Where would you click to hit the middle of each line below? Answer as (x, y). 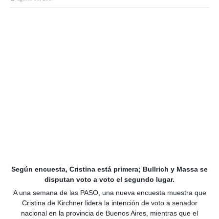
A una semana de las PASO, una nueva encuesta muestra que (109, 193)
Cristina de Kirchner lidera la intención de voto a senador (109, 203)
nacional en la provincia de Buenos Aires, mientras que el (109, 213)
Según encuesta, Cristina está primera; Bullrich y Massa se (109, 169)
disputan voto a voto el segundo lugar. (109, 179)
